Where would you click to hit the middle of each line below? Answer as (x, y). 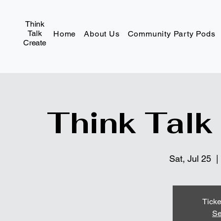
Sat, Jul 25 (190, 158)
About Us (102, 34)
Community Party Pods (171, 34)
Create (35, 43)
